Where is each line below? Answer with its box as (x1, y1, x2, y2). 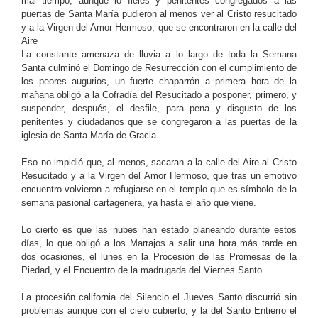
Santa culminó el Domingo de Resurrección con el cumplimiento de (21, 62, 297, 73)
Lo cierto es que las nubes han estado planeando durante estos (21, 224, 297, 235)
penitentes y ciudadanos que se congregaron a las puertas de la (21, 116, 297, 127)
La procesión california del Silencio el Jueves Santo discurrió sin (21, 291, 297, 302)
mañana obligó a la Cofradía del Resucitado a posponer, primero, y (21, 89, 297, 100)
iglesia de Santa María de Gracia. (21, 129, 159, 141)
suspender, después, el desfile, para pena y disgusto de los (21, 102, 297, 114)
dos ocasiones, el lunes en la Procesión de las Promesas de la (21, 251, 297, 262)
